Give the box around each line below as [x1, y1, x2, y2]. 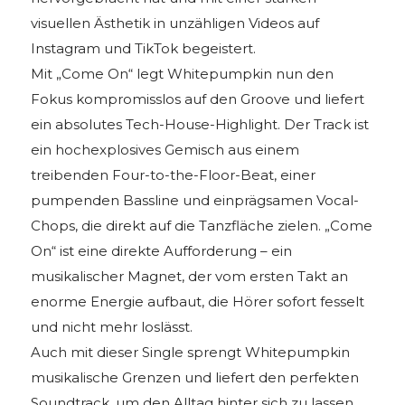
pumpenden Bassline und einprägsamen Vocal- [31, 192, 360, 210]
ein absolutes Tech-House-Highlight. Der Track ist [31, 116, 370, 134]
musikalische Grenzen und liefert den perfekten [31, 369, 360, 387]
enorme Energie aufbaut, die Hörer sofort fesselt [31, 293, 365, 311]
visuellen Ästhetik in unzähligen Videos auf [31, 14, 320, 33]
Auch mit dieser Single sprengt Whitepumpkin [31, 344, 351, 362]
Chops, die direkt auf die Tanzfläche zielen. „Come [31, 217, 373, 235]
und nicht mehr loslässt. [31, 318, 193, 336]
